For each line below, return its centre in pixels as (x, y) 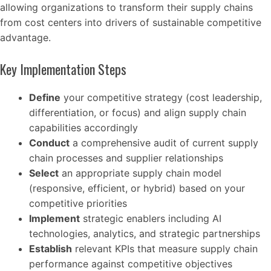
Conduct (49, 143)
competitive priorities (78, 204)
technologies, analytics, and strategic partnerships (145, 234)
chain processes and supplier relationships (126, 158)
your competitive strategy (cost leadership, (161, 98)
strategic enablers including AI (151, 219)
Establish (51, 249)
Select (44, 173)
